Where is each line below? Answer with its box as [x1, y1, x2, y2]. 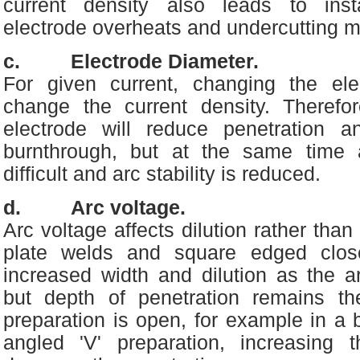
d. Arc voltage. [3, 197, 186, 219]
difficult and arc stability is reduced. [3, 163, 321, 185]
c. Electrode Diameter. [3, 51, 259, 72]
